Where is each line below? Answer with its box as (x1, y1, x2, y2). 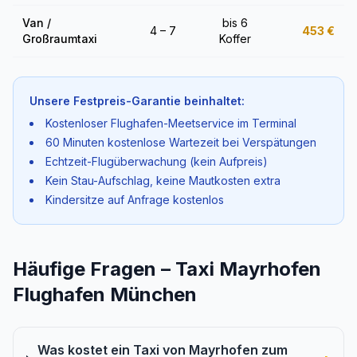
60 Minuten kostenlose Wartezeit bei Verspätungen (45, 135, 316, 149)
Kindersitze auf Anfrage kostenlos (45, 193, 224, 206)
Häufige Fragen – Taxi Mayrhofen (13, 257, 321, 280)
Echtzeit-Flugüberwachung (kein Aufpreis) (45, 155, 268, 168)
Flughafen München (13, 283, 197, 306)
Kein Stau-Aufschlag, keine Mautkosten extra (45, 174, 280, 187)
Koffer (219, 32, 251, 45)
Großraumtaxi (22, 32, 97, 45)
